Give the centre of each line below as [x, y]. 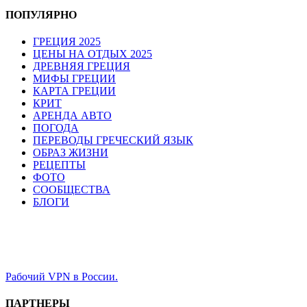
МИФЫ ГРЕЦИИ [74, 78]
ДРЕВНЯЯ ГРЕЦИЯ [82, 66]
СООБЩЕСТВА [72, 189]
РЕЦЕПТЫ [59, 164]
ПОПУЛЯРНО [41, 14]
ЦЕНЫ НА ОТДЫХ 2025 [93, 53]
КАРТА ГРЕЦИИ [74, 90]
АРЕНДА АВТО [72, 115]
